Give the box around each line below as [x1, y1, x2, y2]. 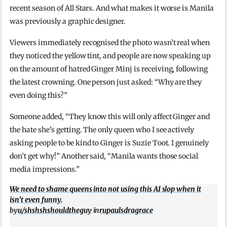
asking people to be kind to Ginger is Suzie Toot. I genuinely [10, 138, 209, 147]
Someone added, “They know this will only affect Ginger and [10, 111, 210, 121]
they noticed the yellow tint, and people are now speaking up [10, 51, 211, 60]
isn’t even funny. [10, 195, 62, 204]
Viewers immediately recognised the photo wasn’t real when [10, 37, 210, 47]
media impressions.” [10, 164, 80, 174]
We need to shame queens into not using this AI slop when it [10, 184, 202, 194]
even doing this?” [10, 90, 67, 100]
